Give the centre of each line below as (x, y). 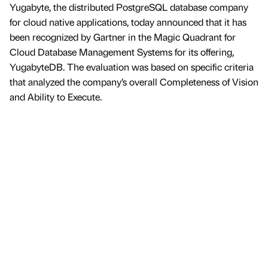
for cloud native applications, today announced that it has (128, 22)
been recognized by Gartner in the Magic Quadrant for (123, 37)
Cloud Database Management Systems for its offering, (122, 52)
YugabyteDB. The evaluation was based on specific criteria (132, 67)
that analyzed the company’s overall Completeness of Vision (134, 82)
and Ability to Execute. (56, 97)
